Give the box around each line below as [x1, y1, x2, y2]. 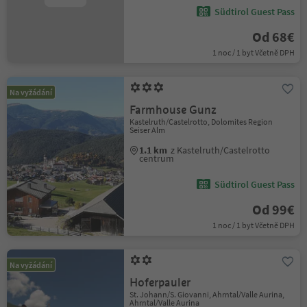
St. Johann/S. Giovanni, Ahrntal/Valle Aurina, [130, 289, 285, 299]
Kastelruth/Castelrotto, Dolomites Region [130, 116, 273, 127]
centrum [139, 152, 175, 164]
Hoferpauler [130, 275, 191, 290]
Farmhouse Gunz [130, 103, 217, 117]
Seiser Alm [130, 125, 166, 135]
